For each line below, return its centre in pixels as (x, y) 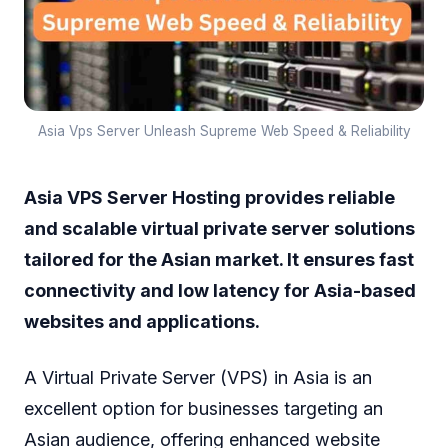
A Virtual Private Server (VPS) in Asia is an (198, 378)
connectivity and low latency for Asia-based (220, 290)
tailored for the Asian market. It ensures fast (219, 259)
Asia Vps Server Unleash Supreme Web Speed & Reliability (224, 130)
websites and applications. (142, 321)
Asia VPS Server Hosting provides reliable (209, 197)
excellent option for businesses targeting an (203, 409)
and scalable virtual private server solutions (219, 228)
